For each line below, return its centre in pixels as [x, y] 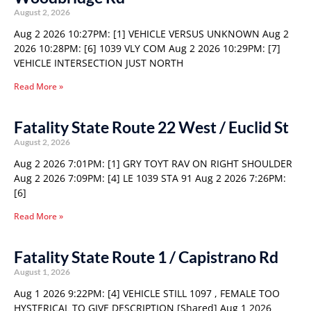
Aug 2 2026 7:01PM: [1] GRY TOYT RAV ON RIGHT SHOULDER [153, 163]
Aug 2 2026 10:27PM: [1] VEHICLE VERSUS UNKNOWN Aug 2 [151, 34]
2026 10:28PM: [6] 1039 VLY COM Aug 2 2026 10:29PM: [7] [147, 48]
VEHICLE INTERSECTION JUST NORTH [99, 63]
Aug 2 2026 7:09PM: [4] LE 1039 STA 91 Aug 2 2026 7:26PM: [150, 178]
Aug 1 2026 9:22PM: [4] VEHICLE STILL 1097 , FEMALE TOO [147, 293]
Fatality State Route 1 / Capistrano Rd [146, 257]
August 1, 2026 [42, 272]
